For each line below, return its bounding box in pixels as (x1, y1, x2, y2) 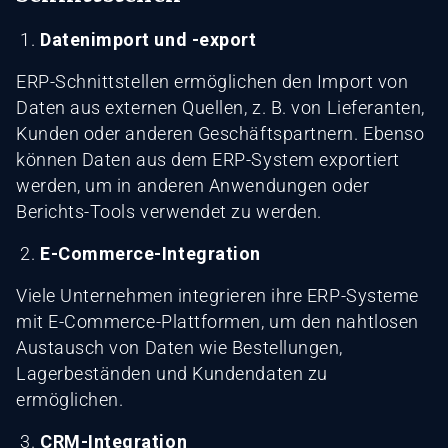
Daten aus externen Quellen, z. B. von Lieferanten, (16, 96, 426, 118)
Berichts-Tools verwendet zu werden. (16, 200, 322, 222)
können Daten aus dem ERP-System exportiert (16, 148, 400, 170)
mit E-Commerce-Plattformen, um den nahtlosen (16, 310, 419, 332)
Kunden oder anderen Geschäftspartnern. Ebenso (16, 122, 425, 144)
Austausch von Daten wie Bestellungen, (16, 336, 343, 358)
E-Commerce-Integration (40, 242, 261, 264)
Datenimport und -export (40, 28, 257, 50)
